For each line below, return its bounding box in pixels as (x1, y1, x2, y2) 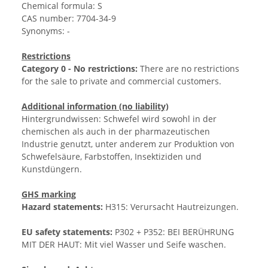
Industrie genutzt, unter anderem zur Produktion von (22, 138, 234, 150)
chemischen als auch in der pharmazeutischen (22, 126, 210, 138)
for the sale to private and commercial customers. (22, 75, 221, 87)
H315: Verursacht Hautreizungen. (103, 201, 239, 213)
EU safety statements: (22, 226, 112, 238)
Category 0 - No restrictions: (22, 63, 138, 75)
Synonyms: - (22, 25, 70, 37)
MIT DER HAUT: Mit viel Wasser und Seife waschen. (22, 239, 226, 251)
